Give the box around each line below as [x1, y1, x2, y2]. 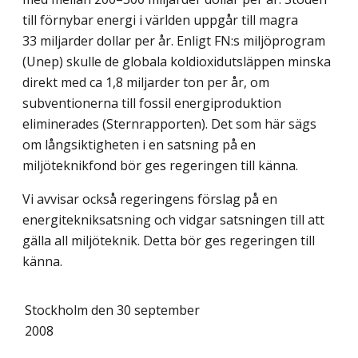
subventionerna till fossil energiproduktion [22, 94, 281, 113]
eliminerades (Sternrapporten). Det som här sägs [22, 115, 316, 133]
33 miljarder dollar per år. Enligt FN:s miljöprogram [22, 32, 325, 50]
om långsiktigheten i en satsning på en [22, 136, 256, 154]
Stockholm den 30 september [25, 301, 200, 320]
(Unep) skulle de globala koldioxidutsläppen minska [22, 53, 331, 71]
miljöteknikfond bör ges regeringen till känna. [22, 157, 298, 175]
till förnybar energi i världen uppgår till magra [22, 11, 298, 30]
